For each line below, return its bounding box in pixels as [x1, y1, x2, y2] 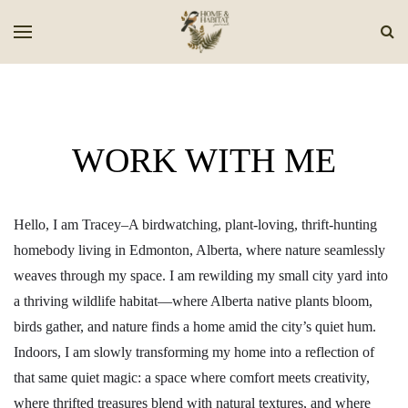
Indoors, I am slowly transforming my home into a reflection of [14, 344, 374, 360]
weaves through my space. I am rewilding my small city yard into [14, 268, 388, 283]
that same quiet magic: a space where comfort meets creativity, [14, 370, 370, 385]
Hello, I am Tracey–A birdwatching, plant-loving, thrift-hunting [14, 217, 377, 232]
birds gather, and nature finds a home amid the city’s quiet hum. [14, 319, 376, 334]
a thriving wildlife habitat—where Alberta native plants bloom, [14, 293, 372, 309]
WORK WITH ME [72, 141, 336, 179]
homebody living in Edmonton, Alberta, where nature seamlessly [14, 242, 385, 258]
